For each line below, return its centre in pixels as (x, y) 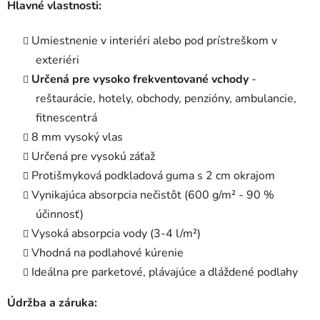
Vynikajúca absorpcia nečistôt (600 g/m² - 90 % (153, 195)
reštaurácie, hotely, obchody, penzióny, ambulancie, (166, 99)
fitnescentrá (66, 118)
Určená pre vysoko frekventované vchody (140, 80)
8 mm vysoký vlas (77, 137)
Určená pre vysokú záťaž (93, 157)
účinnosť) (60, 215)
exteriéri (57, 60)
